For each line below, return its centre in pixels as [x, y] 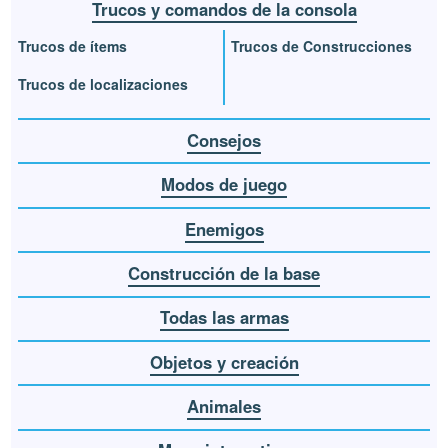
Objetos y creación [224, 361]
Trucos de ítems [73, 45]
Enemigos [224, 228]
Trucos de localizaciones [103, 83]
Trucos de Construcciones [321, 45]
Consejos [224, 139]
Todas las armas [224, 317]
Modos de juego [224, 184]
